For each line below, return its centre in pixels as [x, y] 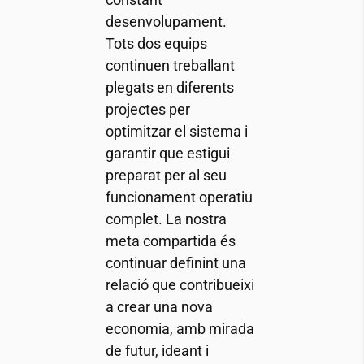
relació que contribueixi [180, 284]
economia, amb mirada [180, 328]
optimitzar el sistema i [176, 131]
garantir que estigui [167, 153]
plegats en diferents [169, 87]
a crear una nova [159, 306]
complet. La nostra [166, 219]
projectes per [147, 109]
